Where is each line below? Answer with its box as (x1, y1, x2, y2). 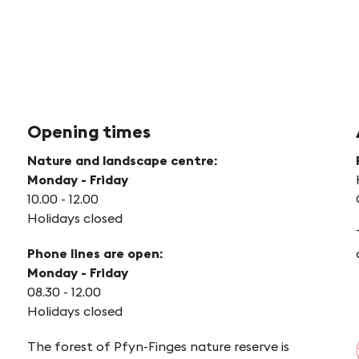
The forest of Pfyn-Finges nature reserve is (26, 337, 289, 354)
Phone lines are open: (26, 244, 163, 261)
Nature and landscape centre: (26, 151, 217, 168)
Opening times (26, 119, 151, 143)
